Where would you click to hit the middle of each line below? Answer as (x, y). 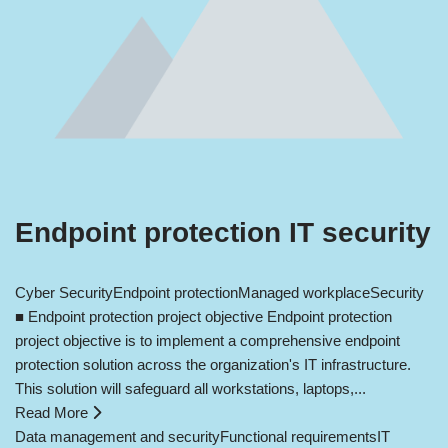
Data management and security (117, 437)
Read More (53, 413)
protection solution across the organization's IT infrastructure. (213, 365)
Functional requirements (298, 437)
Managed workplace (304, 293)
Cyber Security (64, 293)
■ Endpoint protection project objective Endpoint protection (203, 317)
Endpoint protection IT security (223, 233)
